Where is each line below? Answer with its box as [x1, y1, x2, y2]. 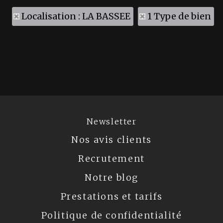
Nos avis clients [71, 134, 152, 145]
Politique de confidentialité [41, 210, 182, 221]
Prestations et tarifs [60, 191, 163, 202]
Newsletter [86, 116, 137, 126]
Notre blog [85, 172, 138, 183]
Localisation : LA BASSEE [21, 10, 130, 22]
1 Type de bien [147, 10, 211, 22]
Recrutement [78, 153, 145, 164]
